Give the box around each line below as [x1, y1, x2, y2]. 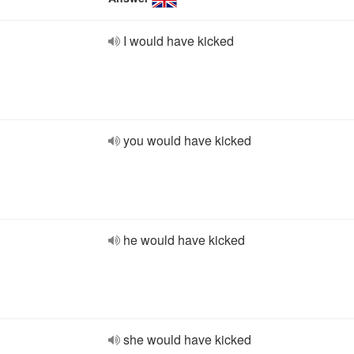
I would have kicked [123, 32, 234, 50]
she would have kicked [123, 330, 251, 348]
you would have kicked [123, 131, 251, 149]
